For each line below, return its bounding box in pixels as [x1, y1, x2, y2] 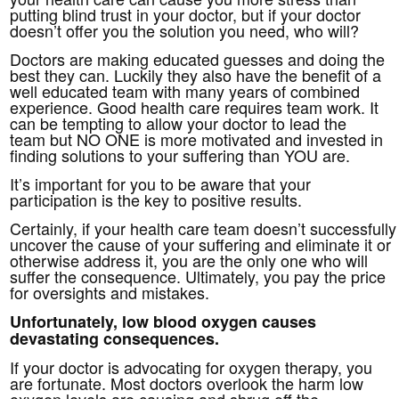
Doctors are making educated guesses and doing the [10, 46, 386, 70]
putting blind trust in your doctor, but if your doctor [10, 2, 362, 26]
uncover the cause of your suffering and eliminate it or [10, 232, 392, 256]
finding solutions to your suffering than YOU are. [10, 142, 351, 167]
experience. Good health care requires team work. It [10, 94, 379, 118]
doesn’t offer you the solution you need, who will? [10, 18, 360, 42]
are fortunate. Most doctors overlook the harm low [10, 370, 364, 395]
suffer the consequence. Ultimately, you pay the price [10, 264, 387, 288]
